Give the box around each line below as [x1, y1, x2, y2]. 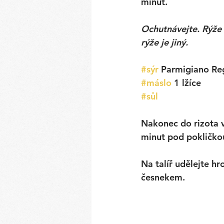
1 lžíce [171, 77, 201, 88]
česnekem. [141, 171, 187, 183]
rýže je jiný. [141, 36, 190, 48]
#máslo [141, 77, 171, 88]
